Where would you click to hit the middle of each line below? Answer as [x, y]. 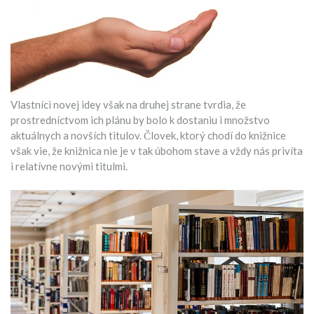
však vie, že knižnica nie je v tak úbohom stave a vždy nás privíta [157, 151]
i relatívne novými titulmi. [69, 166]
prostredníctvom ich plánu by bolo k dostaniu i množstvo [140, 120]
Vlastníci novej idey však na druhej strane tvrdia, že [128, 105]
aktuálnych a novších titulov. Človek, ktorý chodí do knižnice [148, 136]
